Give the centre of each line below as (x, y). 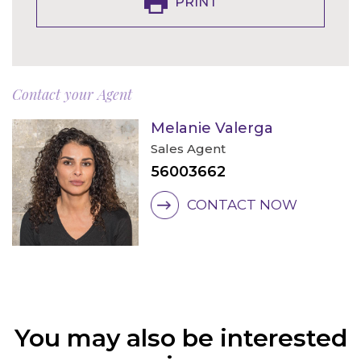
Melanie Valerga (212, 128)
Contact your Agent (72, 94)
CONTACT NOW (242, 205)
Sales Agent (188, 149)
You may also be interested (180, 338)
